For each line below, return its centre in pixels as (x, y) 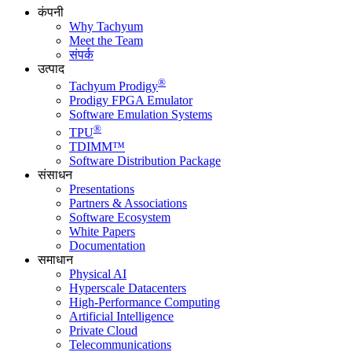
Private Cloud (103, 330)
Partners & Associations (128, 203)
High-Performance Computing (145, 302)
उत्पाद (51, 69)
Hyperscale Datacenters (128, 288)
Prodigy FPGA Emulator (131, 101)
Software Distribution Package (145, 160)
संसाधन (55, 174)
